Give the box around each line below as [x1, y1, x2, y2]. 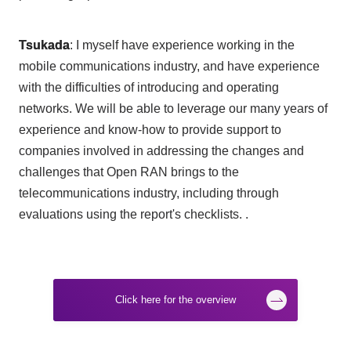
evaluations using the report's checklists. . [18, 208, 248, 222]
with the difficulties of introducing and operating [18, 81, 279, 95]
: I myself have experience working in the [69, 38, 295, 52]
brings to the [167, 165, 239, 179]
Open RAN [106, 165, 168, 179]
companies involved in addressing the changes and [18, 144, 304, 158]
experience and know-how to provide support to [18, 123, 281, 137]
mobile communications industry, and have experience [18, 60, 320, 74]
